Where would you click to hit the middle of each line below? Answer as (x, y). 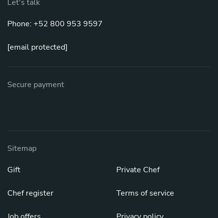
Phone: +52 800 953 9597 (55, 24)
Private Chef (138, 170)
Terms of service (145, 193)
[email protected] (37, 47)
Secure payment (36, 84)
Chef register (30, 193)
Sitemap (22, 148)
